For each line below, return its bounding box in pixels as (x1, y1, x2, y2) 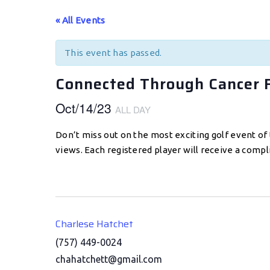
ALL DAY (115, 103, 151, 116)
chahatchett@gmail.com (55, 254, 162, 265)
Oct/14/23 (55, 99, 115, 117)
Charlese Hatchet (55, 216, 133, 231)
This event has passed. (64, 48, 162, 58)
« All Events (55, 15, 105, 25)
